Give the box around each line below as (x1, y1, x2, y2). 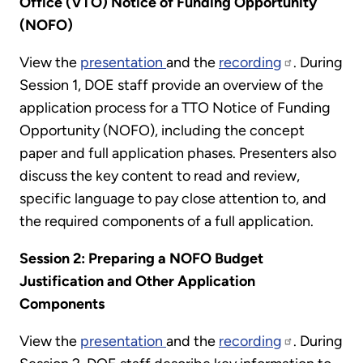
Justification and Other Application (19, 272, 255, 291)
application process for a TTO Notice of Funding (19, 99, 331, 117)
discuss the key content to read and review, (19, 167, 300, 186)
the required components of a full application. (19, 212, 317, 231)
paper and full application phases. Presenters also (19, 144, 336, 163)
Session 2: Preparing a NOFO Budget (19, 250, 263, 268)
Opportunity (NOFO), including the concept (19, 122, 305, 140)
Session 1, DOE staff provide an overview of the (19, 76, 323, 95)
